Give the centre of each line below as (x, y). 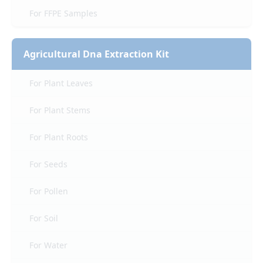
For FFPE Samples (63, 14)
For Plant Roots (59, 137)
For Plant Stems (60, 110)
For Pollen (49, 191)
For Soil (44, 218)
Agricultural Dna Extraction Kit (96, 54)
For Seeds (48, 164)
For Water (48, 245)
